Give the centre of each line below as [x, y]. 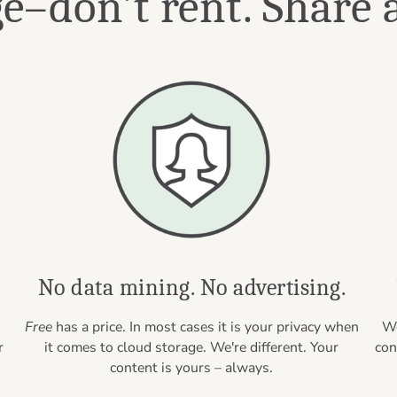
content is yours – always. [192, 368]
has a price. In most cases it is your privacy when [205, 327]
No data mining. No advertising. [192, 287]
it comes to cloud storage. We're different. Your [192, 348]
